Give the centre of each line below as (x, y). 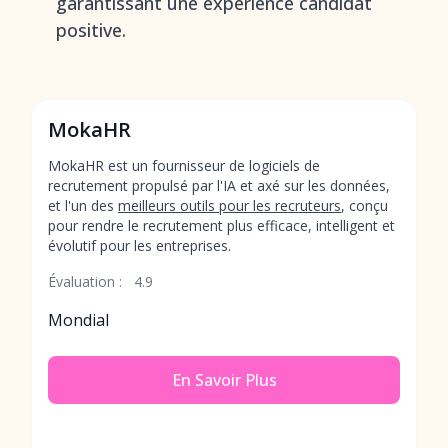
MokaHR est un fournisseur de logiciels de (184, 165)
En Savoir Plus (224, 380)
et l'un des (83, 205)
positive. (91, 30)
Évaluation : (85, 281)
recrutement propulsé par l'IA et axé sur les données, (219, 185)
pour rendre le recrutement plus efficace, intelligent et (221, 225)
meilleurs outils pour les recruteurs (229, 205)
